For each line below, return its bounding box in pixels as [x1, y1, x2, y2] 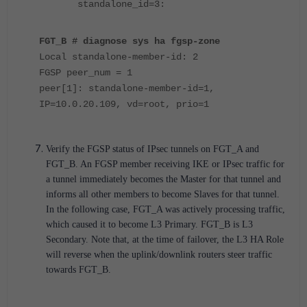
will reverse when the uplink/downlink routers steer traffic [46, 249, 272, 260]
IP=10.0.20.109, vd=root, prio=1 [39, 99, 209, 110]
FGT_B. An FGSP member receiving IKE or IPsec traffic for [46, 159, 284, 170]
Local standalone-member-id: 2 [39, 51, 198, 63]
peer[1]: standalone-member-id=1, [39, 83, 214, 95]
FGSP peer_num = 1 [39, 67, 132, 79]
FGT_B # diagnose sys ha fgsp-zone [39, 36, 220, 47]
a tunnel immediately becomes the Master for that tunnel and [46, 174, 281, 185]
